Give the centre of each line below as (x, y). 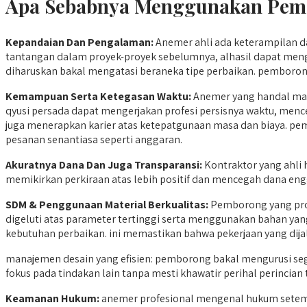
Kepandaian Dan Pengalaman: (79, 42)
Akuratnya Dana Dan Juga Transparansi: (105, 164)
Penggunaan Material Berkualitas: (124, 204)
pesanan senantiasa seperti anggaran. (94, 139)
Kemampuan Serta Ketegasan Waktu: (98, 96)
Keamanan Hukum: (53, 298)
